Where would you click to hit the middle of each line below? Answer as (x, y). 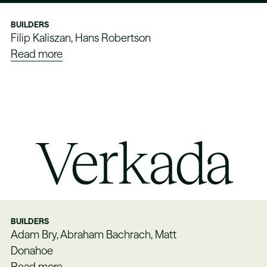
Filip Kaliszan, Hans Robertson (81, 38)
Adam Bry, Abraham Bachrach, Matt (94, 235)
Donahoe (32, 251)
